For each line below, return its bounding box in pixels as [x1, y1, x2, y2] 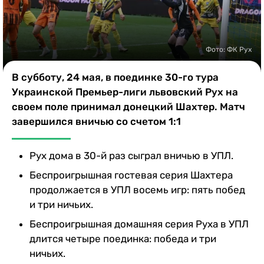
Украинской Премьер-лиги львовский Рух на [12, 85, 238, 98]
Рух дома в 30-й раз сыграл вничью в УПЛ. [29, 149, 233, 161]
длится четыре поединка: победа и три [29, 232, 216, 245]
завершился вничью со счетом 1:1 [12, 115, 181, 127]
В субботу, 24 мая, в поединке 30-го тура [12, 71, 219, 83]
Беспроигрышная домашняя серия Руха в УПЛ [29, 217, 249, 230]
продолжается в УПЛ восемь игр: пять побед [29, 183, 245, 196]
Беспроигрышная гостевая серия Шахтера [29, 169, 233, 181]
